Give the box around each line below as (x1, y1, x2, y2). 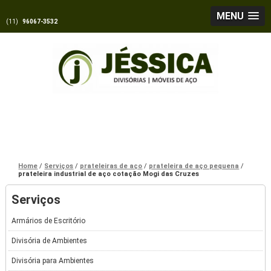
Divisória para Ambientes (11, 256, 94, 266)
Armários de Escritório (11, 217, 86, 226)
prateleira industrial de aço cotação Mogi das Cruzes (18, 170, 200, 178)
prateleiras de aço (80, 162, 143, 171)
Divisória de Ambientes (11, 237, 88, 246)
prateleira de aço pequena (149, 162, 240, 171)
